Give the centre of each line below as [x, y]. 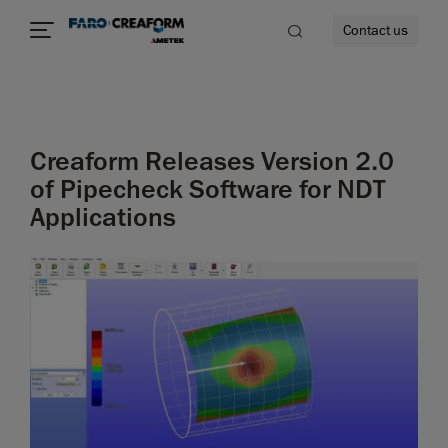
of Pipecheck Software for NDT [208, 189]
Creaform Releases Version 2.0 [212, 161]
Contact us [375, 30]
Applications [103, 217]
